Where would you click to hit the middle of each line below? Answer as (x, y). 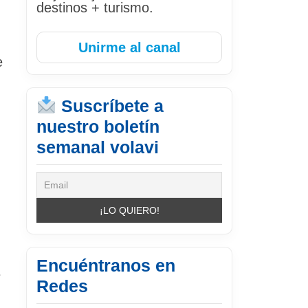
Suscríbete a (110, 106)
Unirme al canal (129, 47)
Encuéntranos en (106, 265)
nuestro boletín (98, 126)
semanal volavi (98, 147)
